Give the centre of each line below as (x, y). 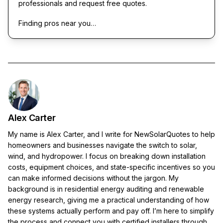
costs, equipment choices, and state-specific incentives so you (111, 167)
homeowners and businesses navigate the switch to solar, (103, 145)
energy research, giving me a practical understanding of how (109, 200)
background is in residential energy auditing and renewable (106, 189)
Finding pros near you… (57, 23)
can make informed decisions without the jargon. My (93, 178)
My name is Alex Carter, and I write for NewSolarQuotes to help (111, 134)
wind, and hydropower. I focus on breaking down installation (107, 156)
